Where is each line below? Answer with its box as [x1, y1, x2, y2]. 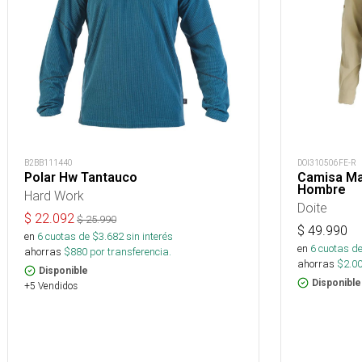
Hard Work [24, 187, 84, 204]
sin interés [126, 229, 173, 243]
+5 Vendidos [24, 280, 78, 292]
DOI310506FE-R [297, 158, 356, 168]
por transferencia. [87, 245, 171, 259]
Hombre [297, 182, 346, 197]
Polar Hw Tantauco [24, 170, 137, 185]
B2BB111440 [24, 158, 73, 168]
